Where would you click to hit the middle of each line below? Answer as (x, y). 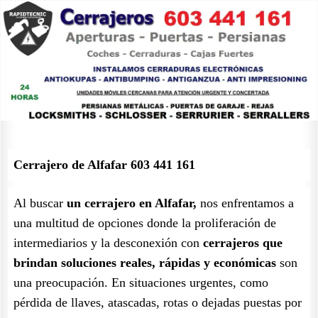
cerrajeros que (243, 243)
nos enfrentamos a (245, 203)
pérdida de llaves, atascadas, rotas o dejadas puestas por (158, 302)
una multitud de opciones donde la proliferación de (145, 223)
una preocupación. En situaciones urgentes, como (141, 283)
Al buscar (40, 203)
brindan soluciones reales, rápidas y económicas (145, 263)
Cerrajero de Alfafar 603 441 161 (104, 165)
